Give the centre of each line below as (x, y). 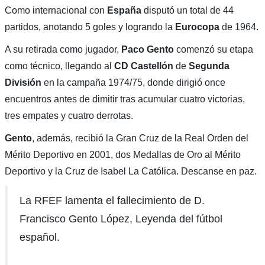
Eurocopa (198, 27)
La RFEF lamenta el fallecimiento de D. (112, 201)
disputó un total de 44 (188, 11)
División (23, 83)
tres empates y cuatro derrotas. (69, 116)
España (125, 11)
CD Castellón (143, 66)
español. (39, 237)
